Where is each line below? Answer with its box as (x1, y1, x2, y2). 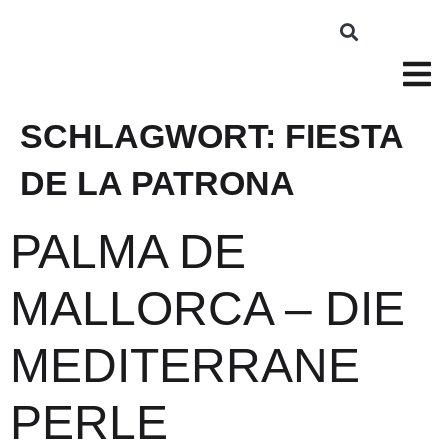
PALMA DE (10, 225, 246, 278)
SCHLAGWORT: (20, 117, 285, 155)
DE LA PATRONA (20, 164, 295, 202)
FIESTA (285, 117, 403, 155)
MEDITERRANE (10, 339, 360, 392)
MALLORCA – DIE (10, 282, 405, 335)
